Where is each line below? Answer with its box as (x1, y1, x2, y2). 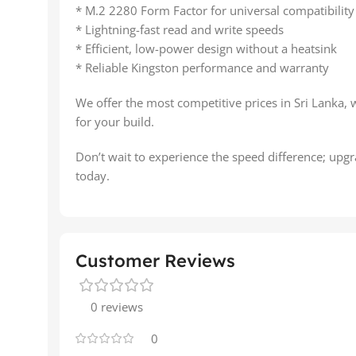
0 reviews (91, 298, 143, 315)
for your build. (75, 113, 154, 130)
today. (75, 167, 110, 184)
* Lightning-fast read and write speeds (75, 21, 284, 37)
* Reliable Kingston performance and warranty (75, 59, 329, 75)
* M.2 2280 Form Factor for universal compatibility (75, 2, 354, 18)
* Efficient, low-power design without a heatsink (75, 40, 337, 56)
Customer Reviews (75, 249, 235, 272)
